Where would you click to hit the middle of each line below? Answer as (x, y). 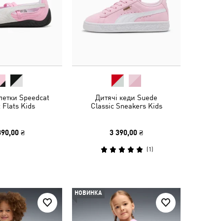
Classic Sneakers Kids (126, 106)
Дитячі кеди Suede (126, 97)
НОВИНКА (88, 193)
